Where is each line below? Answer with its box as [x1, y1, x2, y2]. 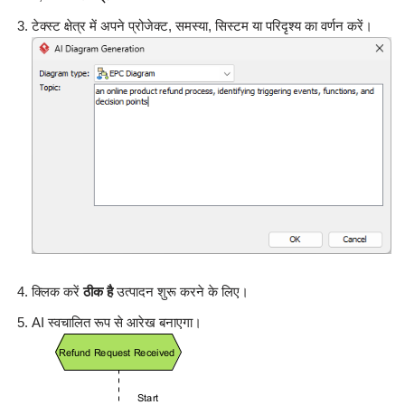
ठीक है [83, 284, 113, 300]
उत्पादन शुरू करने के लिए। [113, 284, 249, 300]
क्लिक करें [32, 284, 83, 300]
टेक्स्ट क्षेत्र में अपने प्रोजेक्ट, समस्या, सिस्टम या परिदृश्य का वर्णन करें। [32, 18, 372, 34]
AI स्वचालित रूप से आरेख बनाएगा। [32, 315, 202, 331]
